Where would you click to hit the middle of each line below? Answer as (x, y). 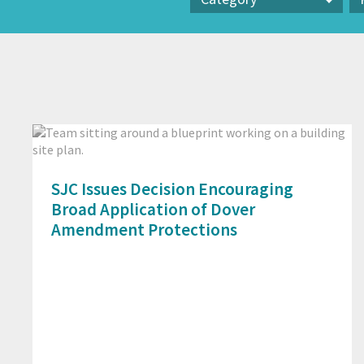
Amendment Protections (144, 230)
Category (216, 29)
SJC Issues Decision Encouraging (172, 189)
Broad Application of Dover (153, 210)
